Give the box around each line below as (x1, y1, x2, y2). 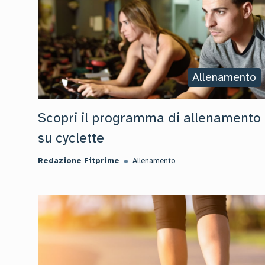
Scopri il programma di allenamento (38, 109, 261, 127)
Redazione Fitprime (38, 156, 119, 166)
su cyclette (38, 130, 104, 147)
